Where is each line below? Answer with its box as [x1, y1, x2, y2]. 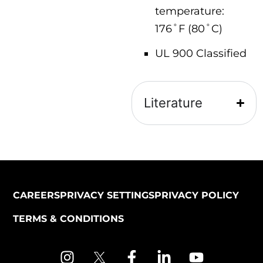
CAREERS [12, 190, 60, 201]
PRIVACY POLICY [154, 190, 239, 201]
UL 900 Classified [155, 47, 247, 59]
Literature [144, 95, 203, 110]
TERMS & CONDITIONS [12, 213, 124, 224]
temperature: [155, 5, 224, 17]
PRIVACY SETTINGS [59, 190, 154, 201]
